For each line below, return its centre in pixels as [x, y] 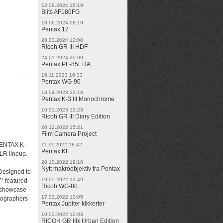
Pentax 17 [55, 29]
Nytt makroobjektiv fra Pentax [81, 169]
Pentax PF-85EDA [66, 64]
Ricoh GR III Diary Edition [76, 116]
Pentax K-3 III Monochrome [78, 99]
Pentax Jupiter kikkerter [73, 204]
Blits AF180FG [60, 12]
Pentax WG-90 [61, 82]
